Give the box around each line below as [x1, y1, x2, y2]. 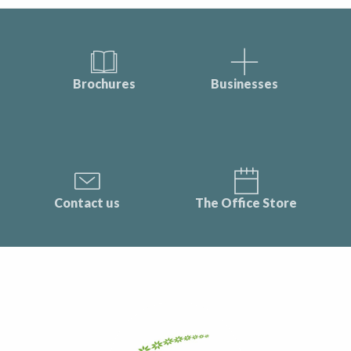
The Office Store [195, 194, 297, 210]
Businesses [211, 75, 278, 91]
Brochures [73, 75, 136, 91]
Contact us [54, 194, 120, 210]
